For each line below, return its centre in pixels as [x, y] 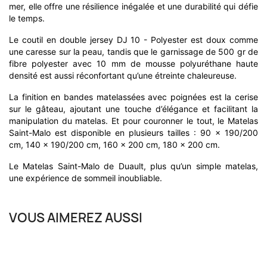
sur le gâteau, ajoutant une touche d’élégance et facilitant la [133, 108]
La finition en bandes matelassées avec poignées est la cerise [133, 97]
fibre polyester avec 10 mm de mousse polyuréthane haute [133, 63]
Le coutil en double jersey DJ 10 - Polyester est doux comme [133, 39]
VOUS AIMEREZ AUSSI [76, 218]
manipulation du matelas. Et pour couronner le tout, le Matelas [133, 120]
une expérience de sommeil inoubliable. [86, 178]
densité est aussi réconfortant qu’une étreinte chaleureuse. [123, 75]
